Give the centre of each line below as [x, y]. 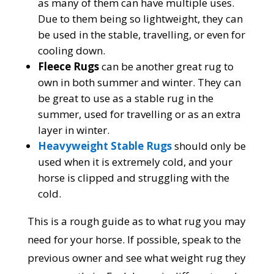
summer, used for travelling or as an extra [139, 114]
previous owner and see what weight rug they [136, 258]
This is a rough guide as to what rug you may [136, 221]
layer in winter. [73, 130]
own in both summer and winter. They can [139, 83]
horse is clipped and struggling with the [133, 178]
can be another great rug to [166, 67]
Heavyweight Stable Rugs [105, 146]
